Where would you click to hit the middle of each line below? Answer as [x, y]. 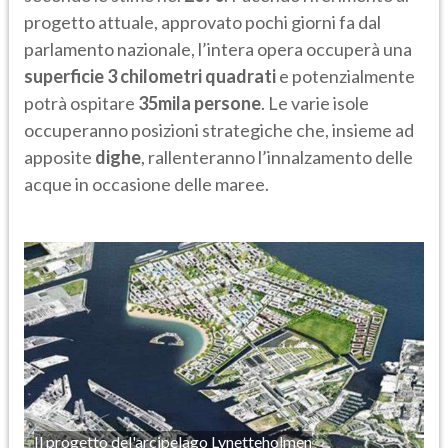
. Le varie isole [315, 103]
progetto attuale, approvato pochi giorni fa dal [202, 22]
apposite [59, 157]
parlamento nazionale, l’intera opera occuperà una [218, 49]
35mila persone [199, 103]
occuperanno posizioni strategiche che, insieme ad [219, 130]
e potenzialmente [345, 76]
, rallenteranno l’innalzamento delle [277, 157]
